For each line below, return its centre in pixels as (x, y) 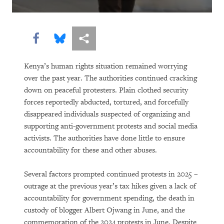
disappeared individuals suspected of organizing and (107, 114)
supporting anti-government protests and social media (111, 126)
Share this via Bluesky (93, 38)
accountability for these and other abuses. (91, 150)
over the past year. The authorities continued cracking (110, 78)
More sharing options (115, 38)
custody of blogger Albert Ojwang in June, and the (104, 210)
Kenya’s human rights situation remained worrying (105, 66)
